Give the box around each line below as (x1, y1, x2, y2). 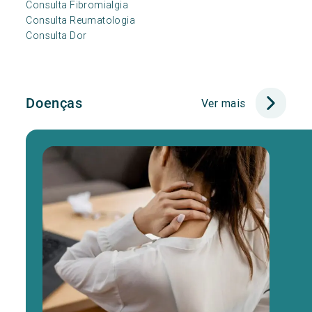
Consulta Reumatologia (26, 14, 136, 26)
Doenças (26, 95, 83, 111)
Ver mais (201, 96, 246, 110)
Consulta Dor (26, 29, 87, 42)
